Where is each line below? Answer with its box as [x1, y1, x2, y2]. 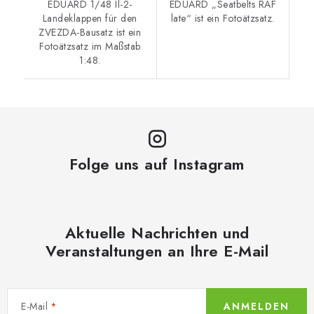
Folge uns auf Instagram [69, 152, 245, 175]
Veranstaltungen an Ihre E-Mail [46, 239, 268, 262]
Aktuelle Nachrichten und [64, 221, 250, 244]
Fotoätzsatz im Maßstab [39, 39, 141, 53]
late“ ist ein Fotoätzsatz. [170, 11, 275, 25]
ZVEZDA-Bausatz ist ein [39, 25, 142, 39]
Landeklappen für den [42, 11, 137, 25]
